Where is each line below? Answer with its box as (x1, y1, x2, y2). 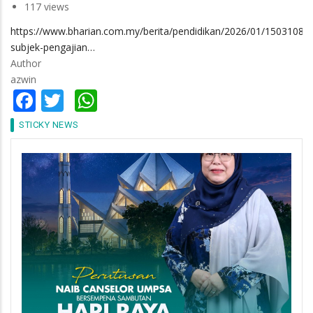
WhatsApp (97, 82, 205, 113)
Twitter (64, 82, 138, 113)
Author (10, 56, 41, 70)
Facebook (36, 82, 134, 113)
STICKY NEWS (19, 119, 79, 130)
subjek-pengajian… (10, 40, 95, 54)
